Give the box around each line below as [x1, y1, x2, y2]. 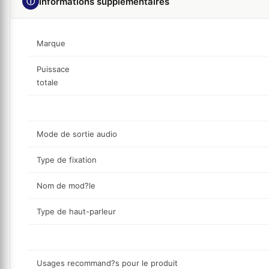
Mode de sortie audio [37, 129, 117, 139]
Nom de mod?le [37, 181, 95, 191]
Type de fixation [37, 155, 97, 165]
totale [37, 77, 58, 88]
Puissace [37, 64, 72, 74]
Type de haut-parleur [37, 207, 116, 217]
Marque [37, 38, 65, 49]
